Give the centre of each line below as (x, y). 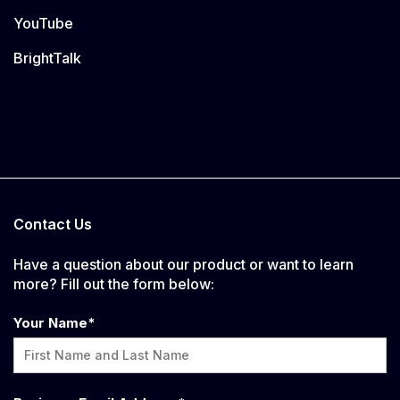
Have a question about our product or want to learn (183, 264)
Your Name (50, 323)
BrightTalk (47, 58)
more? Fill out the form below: (114, 283)
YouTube (43, 24)
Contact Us (53, 225)
